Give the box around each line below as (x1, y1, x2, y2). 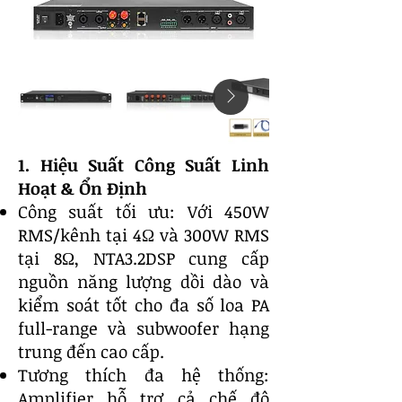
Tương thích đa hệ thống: (18, 363, 269, 387)
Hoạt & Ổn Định (18, 177, 147, 200)
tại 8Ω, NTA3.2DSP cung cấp (18, 247, 269, 270)
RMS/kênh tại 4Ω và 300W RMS (18, 223, 269, 247)
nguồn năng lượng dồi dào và (18, 270, 269, 293)
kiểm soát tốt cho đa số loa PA (18, 293, 269, 317)
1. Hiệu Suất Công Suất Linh (18, 153, 269, 177)
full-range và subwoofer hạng (18, 317, 269, 340)
